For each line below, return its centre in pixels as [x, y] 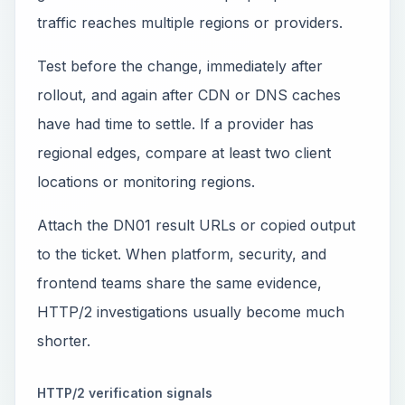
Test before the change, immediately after [180, 66]
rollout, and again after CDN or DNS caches [189, 95]
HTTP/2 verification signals [125, 393]
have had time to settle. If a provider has [175, 124]
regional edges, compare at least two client [184, 153]
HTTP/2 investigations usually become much [191, 312]
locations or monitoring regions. [146, 182]
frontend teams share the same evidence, [179, 283]
